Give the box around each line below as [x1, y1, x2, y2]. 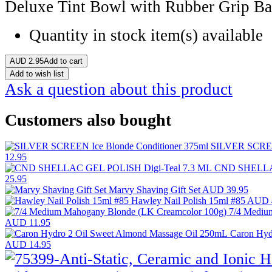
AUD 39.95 [202, 185, 248, 195]
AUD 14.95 [5, 239, 51, 250]
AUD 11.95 [5, 217, 50, 228]
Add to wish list [10, 69, 64, 78]
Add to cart [44, 56, 83, 66]
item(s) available [151, 25, 263, 44]
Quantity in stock [29, 25, 146, 44]
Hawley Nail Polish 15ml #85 [131, 195, 247, 206]
